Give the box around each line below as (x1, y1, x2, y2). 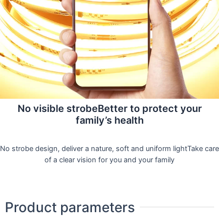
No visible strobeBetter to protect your (17, 103, 202, 115)
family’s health (75, 114, 144, 127)
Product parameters (5, 198, 135, 216)
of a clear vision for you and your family (44, 155, 175, 165)
